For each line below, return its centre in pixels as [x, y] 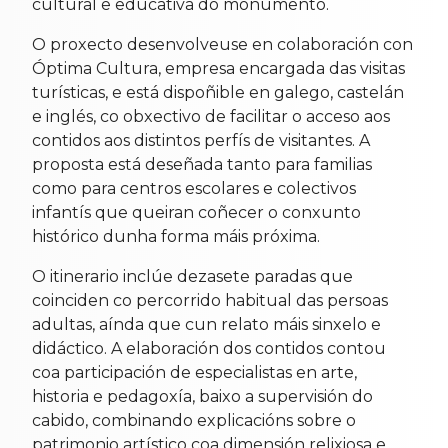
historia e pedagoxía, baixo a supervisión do [202, 396]
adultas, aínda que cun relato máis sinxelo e [206, 324]
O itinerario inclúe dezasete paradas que [192, 276]
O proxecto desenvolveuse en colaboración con [222, 44]
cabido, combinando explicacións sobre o [194, 420]
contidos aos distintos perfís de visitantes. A [201, 140]
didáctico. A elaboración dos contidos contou [209, 348]
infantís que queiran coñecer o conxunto [196, 212]
